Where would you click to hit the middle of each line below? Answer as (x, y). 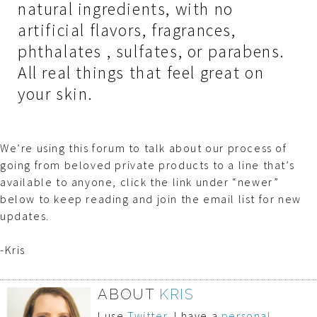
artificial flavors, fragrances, (127, 30)
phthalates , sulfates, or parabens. (152, 51)
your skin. (56, 93)
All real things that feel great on (141, 72)
